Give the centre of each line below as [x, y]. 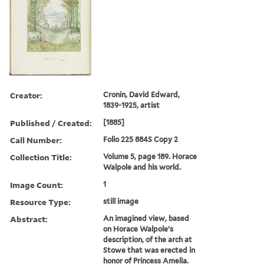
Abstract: [29, 219]
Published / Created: [51, 123]
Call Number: [36, 140]
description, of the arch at [148, 239]
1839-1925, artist [132, 105]
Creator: [26, 95]
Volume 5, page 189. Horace [150, 156]
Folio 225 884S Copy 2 [141, 139]
